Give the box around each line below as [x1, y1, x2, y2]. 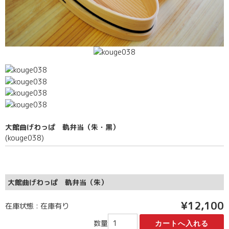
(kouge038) [5, 133, 44, 143]
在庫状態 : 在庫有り [5, 201, 69, 211]
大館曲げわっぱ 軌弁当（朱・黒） [5, 122, 120, 132]
